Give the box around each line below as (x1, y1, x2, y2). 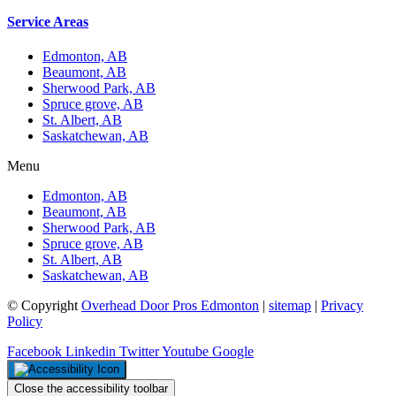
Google (212, 344, 254, 360)
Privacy (321, 298, 363, 314)
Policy (7, 314, 42, 330)
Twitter (119, 344, 159, 360)
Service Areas (7, 14, 88, 30)
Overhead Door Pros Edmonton (81, 298, 259, 314)
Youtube (162, 344, 209, 360)
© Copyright (7, 298, 81, 314)
